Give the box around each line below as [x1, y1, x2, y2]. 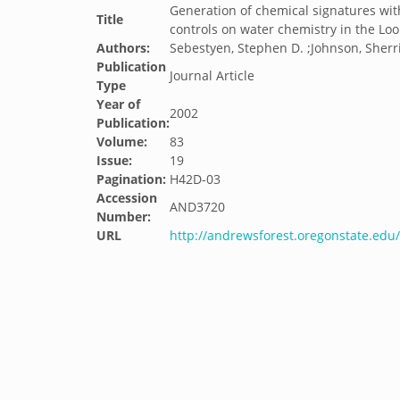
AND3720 [170, 198, 225, 215]
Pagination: [96, 171, 166, 187]
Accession [96, 189, 157, 206]
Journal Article [170, 67, 254, 84]
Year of [96, 96, 140, 112]
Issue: [96, 152, 132, 169]
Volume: [96, 133, 147, 150]
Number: [96, 208, 151, 225]
